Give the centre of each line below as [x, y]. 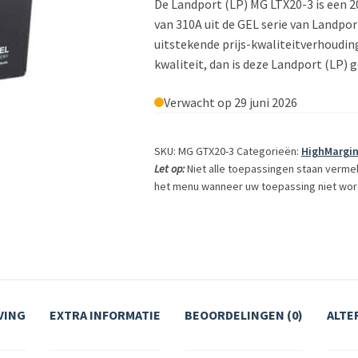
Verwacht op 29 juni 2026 [230, 102]
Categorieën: [267, 151]
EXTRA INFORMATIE [105, 315]
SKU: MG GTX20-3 [194, 151]
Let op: [170, 168]
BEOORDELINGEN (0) [244, 315]
